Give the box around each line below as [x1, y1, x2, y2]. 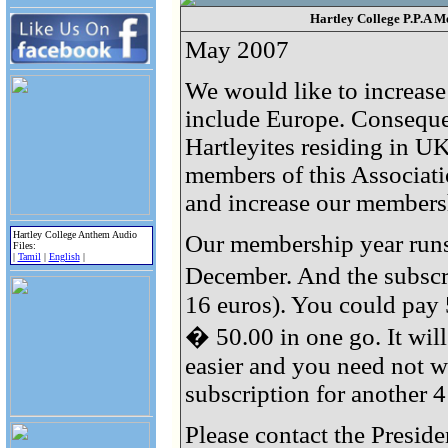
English [48, 250, 80, 262]
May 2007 [185, 36, 289, 64]
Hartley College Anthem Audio [12, 228, 137, 240]
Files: [12, 239, 36, 251]
